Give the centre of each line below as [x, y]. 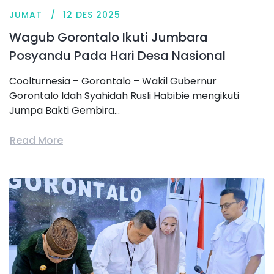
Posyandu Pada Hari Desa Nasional [117, 56]
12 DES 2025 [92, 15]
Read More [36, 140]
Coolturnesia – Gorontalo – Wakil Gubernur [113, 81]
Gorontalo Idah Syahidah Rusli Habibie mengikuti [124, 96]
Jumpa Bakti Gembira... [65, 111]
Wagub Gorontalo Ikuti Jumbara [109, 38]
